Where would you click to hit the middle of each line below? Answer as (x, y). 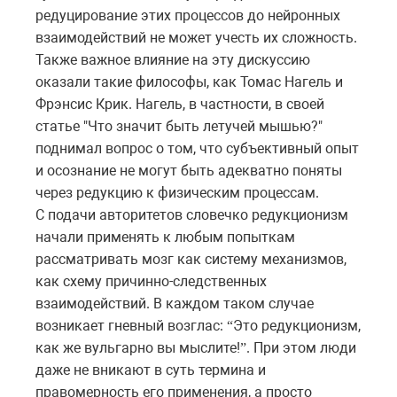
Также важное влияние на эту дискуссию (173, 60)
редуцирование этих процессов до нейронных (188, 16)
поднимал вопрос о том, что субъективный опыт (197, 149)
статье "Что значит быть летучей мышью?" (179, 127)
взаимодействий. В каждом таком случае (175, 304)
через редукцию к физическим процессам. (177, 193)
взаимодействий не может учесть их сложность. (196, 38)
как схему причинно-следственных (151, 282)
